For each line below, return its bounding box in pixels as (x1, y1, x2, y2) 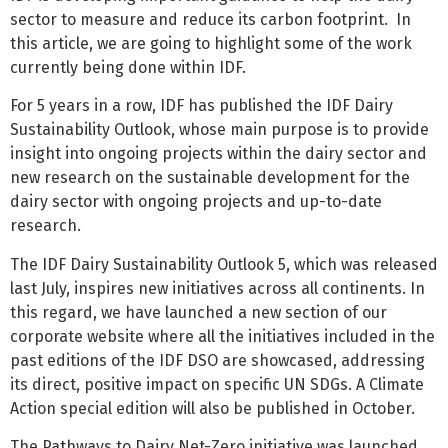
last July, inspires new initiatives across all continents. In (10, 278, 425, 298)
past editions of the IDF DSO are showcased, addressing (10, 350, 425, 370)
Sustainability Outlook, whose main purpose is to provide (10, 120, 429, 140)
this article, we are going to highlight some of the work (10, 33, 412, 53)
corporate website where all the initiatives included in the (10, 326, 435, 346)
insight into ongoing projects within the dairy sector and (10, 144, 427, 164)
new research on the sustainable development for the (10, 168, 410, 188)
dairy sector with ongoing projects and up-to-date (10, 192, 382, 212)
